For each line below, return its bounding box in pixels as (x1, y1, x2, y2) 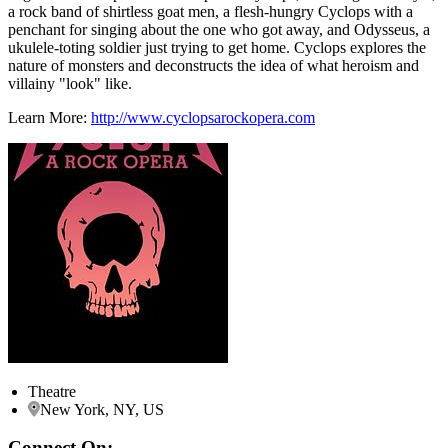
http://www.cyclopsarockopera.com (91, 108, 315, 126)
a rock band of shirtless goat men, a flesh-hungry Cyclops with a (8, 2, 413, 20)
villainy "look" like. (8, 74, 132, 92)
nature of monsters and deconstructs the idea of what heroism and (8, 56, 419, 74)
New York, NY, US (40, 400, 164, 418)
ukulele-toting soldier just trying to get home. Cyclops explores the (8, 38, 426, 56)
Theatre (28, 382, 76, 400)
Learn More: (8, 108, 91, 126)
